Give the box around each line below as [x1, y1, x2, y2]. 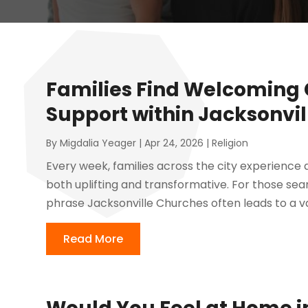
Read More [63, 231, 124, 247]
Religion [212, 136, 249, 151]
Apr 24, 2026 [144, 136, 204, 151]
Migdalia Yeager [60, 136, 137, 151]
